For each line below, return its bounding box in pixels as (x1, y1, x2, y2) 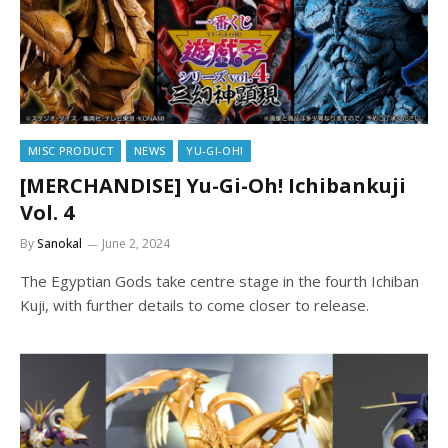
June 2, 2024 (102, 234, 170, 252)
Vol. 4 (20, 198, 74, 226)
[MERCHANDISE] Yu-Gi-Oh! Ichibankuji (20, 171, 406, 199)
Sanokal (37, 234, 82, 252)
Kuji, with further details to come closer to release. (20, 294, 369, 315)
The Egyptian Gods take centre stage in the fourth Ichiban (20, 270, 419, 291)
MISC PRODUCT (28, 142, 113, 158)
